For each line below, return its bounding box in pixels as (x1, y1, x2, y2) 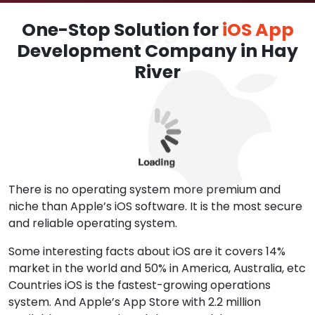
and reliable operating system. (8, 215, 177, 231)
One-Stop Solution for (21, 18, 222, 42)
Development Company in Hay (17, 39, 298, 63)
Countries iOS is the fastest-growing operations (8, 277, 271, 293)
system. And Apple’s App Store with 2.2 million (8, 294, 261, 310)
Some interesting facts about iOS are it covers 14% (8, 243, 285, 259)
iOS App (221, 18, 294, 42)
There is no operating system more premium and (8, 181, 281, 198)
